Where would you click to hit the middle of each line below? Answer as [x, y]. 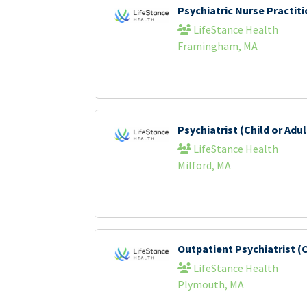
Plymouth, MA [210, 284]
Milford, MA [204, 165]
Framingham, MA [217, 46]
